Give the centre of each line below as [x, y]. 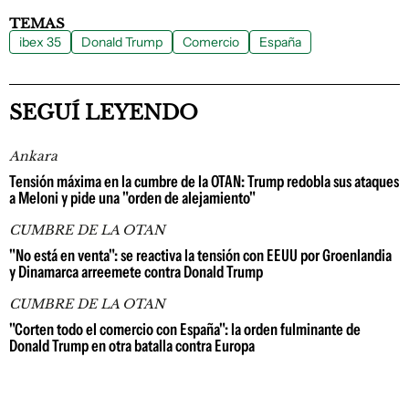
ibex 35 [40, 42]
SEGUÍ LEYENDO [104, 113]
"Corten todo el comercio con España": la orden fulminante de [185, 330]
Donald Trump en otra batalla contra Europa [132, 346]
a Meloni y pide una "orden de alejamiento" [132, 199]
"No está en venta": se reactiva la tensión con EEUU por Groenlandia [200, 256]
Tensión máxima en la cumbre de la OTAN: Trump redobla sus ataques [204, 182]
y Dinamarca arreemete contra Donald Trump [136, 273]
